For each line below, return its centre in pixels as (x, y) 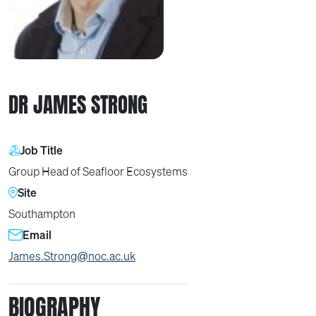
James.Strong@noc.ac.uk (72, 256)
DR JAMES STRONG (78, 105)
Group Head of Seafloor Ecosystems (98, 171)
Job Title (42, 150)
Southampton (42, 214)
